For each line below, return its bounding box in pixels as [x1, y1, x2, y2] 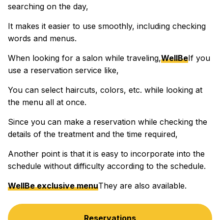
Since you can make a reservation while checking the [8, 116, 207, 127]
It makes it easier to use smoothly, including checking [8, 21, 206, 31]
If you [188, 53, 210, 63]
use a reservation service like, [8, 65, 119, 75]
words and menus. [8, 33, 77, 43]
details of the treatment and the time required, [8, 129, 178, 139]
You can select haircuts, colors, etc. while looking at [8, 84, 202, 95]
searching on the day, [8, 1, 88, 11]
